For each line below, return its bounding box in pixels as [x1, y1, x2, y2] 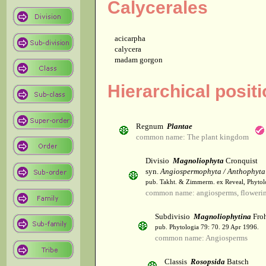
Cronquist [224, 156, 258, 166]
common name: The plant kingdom [136, 132, 249, 142]
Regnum [136, 122, 167, 131]
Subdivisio [155, 212, 194, 221]
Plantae [167, 122, 192, 131]
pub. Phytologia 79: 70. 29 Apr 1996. [155, 224, 259, 231]
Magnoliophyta [173, 156, 224, 166]
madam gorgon [115, 55, 163, 65]
